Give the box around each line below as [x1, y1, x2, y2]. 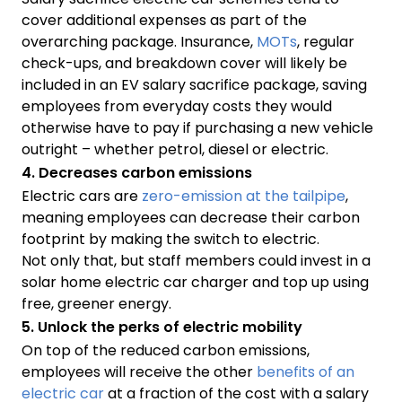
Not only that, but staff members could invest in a [22, 249, 371, 271]
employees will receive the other [22, 361, 257, 382]
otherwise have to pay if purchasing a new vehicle [22, 117, 373, 138]
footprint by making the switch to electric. [22, 228, 319, 249]
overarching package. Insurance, [22, 31, 257, 52]
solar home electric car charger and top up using [22, 271, 369, 293]
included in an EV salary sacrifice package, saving [22, 74, 367, 95]
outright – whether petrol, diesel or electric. [22, 138, 328, 160]
